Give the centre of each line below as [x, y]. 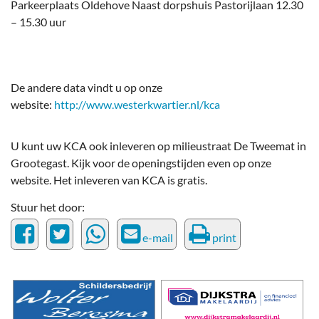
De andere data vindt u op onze [87, 88]
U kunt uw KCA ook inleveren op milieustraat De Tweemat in [158, 146]
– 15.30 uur [38, 22]
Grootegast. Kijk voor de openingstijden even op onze [141, 163]
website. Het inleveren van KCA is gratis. [109, 180]
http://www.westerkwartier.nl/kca [137, 105]
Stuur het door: [48, 207]
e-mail [156, 238]
